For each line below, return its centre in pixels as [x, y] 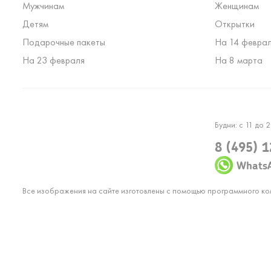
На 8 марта [238, 60]
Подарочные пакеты [64, 42]
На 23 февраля [54, 60]
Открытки [234, 24]
